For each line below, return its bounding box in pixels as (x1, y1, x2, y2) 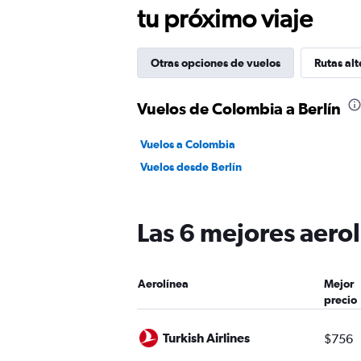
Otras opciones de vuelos (151, 56, 280, 69)
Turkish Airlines (163, 330, 250, 345)
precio (323, 293, 357, 306)
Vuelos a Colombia (140, 138, 235, 151)
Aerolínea (138, 277, 189, 290)
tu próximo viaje (137, 3, 313, 33)
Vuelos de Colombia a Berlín (137, 99, 341, 118)
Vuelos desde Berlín (140, 160, 242, 173)
